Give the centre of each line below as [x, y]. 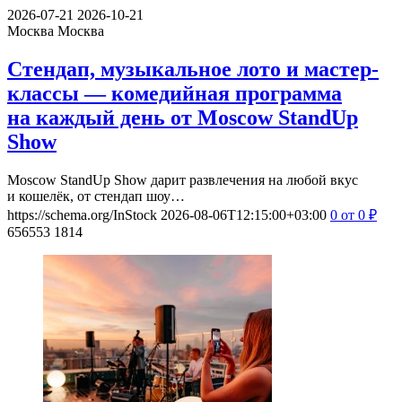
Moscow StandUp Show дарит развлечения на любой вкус [183, 180]
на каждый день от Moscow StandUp [183, 118]
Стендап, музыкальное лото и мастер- [193, 70]
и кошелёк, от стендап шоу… [96, 197]
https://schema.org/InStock [82, 215]
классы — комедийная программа [175, 94]
